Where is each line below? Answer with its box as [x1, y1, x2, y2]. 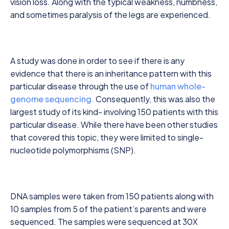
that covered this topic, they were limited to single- [10, 132, 203, 143]
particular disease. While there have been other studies [10, 119, 218, 130]
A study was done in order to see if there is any [10, 55, 185, 66]
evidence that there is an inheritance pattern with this [10, 68, 212, 79]
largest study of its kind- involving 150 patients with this [10, 106, 218, 117]
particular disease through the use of [10, 81, 150, 91]
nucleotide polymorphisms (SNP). [10, 145, 136, 155]
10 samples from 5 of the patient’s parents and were [10, 203, 207, 214]
